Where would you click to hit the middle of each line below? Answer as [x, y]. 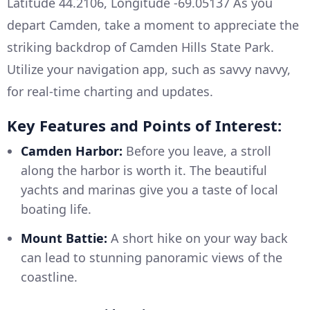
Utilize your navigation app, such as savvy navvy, [149, 69]
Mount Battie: [64, 238]
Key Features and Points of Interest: [144, 125]
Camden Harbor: [72, 151]
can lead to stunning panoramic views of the [152, 257]
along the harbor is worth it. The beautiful [144, 170]
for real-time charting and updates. [110, 91]
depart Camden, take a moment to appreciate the [153, 25]
